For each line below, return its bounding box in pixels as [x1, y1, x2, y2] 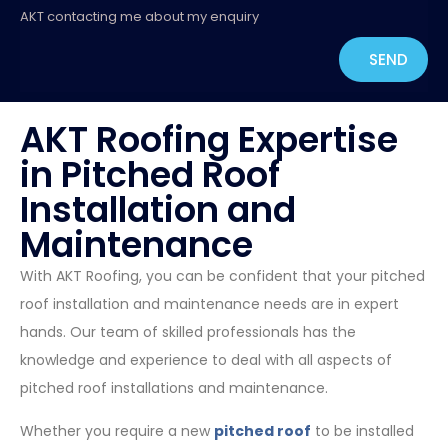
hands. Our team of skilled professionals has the [20, 322, 356, 343]
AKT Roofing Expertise [20, 115, 398, 165]
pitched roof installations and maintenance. [20, 378, 328, 399]
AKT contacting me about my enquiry [20, 7, 259, 27]
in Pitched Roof [20, 150, 280, 200]
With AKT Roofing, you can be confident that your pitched [20, 266, 425, 287]
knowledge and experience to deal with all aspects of [20, 350, 392, 371]
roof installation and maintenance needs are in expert [20, 294, 399, 315]
